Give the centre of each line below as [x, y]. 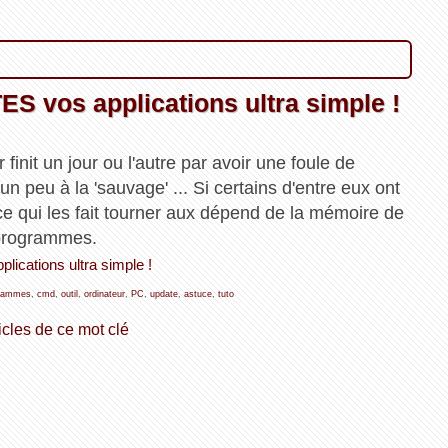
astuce [197, 294]
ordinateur [104, 294]
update [163, 294]
